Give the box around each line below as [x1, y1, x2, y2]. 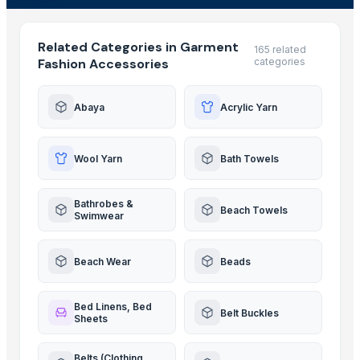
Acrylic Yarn [220, 100, 277, 113]
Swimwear [74, 210, 124, 222]
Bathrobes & [74, 198, 133, 210]
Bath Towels [220, 152, 279, 165]
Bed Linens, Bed [74, 301, 152, 313]
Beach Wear [74, 255, 131, 268]
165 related [253, 43, 306, 55]
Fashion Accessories [38, 55, 169, 72]
